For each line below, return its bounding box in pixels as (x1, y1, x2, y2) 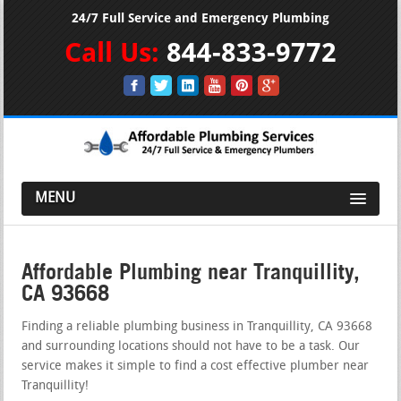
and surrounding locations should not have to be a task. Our (21, 339, 361, 354)
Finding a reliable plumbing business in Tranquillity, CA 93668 (21, 320, 373, 334)
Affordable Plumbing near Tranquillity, (21, 258, 361, 285)
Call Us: (64, 38, 166, 66)
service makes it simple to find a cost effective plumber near (21, 359, 370, 373)
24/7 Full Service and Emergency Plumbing (72, 12, 329, 25)
